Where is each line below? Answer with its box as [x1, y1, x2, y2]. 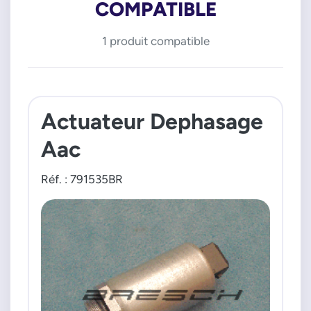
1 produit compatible [101, 33, 210, 48]
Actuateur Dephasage [41, 108, 263, 134]
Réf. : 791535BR [41, 171, 123, 186]
